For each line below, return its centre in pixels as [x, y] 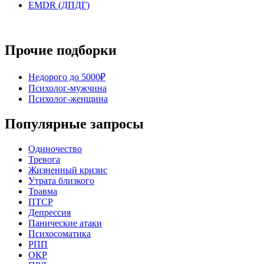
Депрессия [49, 212]
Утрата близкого [61, 180]
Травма [43, 191]
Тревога [44, 159]
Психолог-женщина [68, 99]
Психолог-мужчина [67, 88]
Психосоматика [60, 233]
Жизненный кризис [68, 170]
